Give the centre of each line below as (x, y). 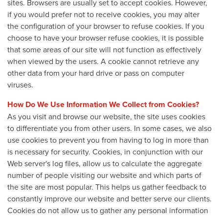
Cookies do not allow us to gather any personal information (108, 210)
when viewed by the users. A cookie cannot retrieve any (103, 61)
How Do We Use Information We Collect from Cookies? (103, 104)
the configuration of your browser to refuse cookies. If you (106, 26)
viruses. (20, 84)
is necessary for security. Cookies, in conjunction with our (105, 151)
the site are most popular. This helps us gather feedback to (107, 186)
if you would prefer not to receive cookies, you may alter (103, 14)
